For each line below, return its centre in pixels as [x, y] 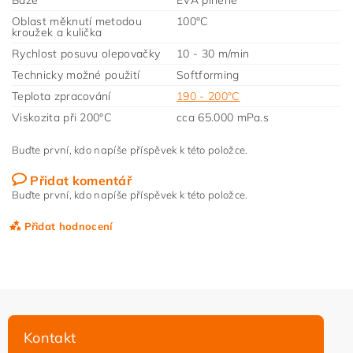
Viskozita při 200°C [62, 118]
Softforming [208, 75]
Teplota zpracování [61, 97]
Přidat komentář [81, 181]
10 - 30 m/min [213, 54]
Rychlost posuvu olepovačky [86, 54]
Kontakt [50, 338]
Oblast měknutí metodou [77, 22]
